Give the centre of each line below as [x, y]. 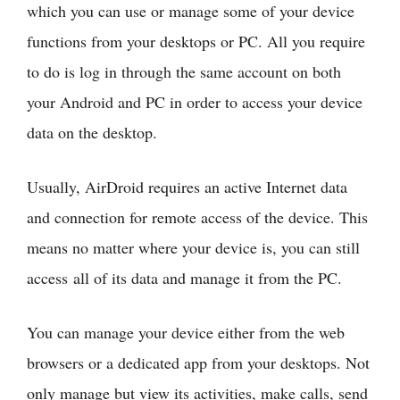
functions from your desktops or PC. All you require [196, 41]
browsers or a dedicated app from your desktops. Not [198, 362]
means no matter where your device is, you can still [193, 247]
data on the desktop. [92, 132]
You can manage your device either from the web [186, 332]
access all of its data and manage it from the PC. [184, 277]
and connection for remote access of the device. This [197, 217]
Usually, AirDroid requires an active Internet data [187, 186]
